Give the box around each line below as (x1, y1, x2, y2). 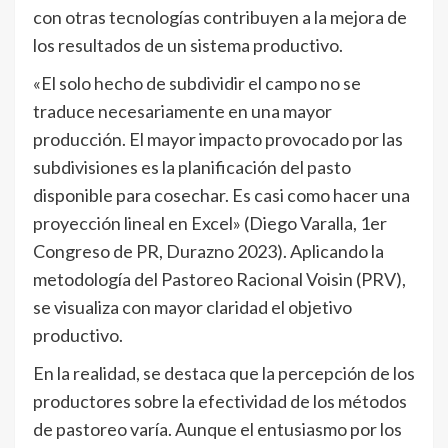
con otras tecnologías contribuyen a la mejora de (33, 6, 407, 28)
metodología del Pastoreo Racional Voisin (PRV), (33, 268, 406, 290)
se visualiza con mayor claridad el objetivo (33, 296, 352, 318)
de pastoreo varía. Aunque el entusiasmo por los (33, 418, 402, 440)
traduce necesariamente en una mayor (33, 100, 332, 122)
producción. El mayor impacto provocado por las (33, 128, 403, 150)
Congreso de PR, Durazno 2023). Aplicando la (33, 240, 384, 262)
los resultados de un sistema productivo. (33, 34, 343, 56)
